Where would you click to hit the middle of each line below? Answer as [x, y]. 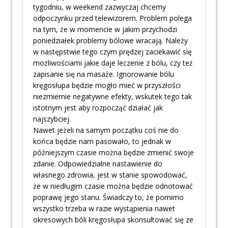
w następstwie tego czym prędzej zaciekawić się [112, 52]
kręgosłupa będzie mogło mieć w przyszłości [107, 85]
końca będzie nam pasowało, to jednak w [102, 141]
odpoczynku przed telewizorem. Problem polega [112, 18]
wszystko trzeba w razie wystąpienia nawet [104, 209]
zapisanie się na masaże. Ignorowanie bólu [104, 74]
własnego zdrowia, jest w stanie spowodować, [110, 175]
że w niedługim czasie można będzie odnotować [113, 186]
